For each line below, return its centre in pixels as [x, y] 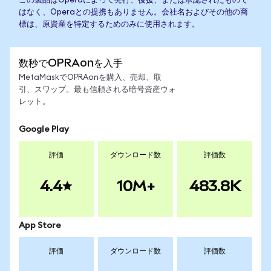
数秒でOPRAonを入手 [71, 63]
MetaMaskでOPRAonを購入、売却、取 [90, 78]
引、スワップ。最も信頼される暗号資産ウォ [97, 90]
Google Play [44, 129]
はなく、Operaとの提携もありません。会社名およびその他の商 [133, 12]
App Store [40, 226]
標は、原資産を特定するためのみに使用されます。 [109, 24]
